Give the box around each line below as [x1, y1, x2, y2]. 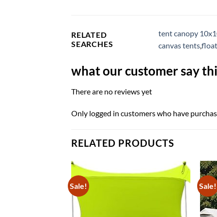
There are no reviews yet [71, 86, 152, 96]
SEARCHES [71, 39, 113, 48]
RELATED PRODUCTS [71, 137, 174, 149]
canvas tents [158, 40, 200, 50]
